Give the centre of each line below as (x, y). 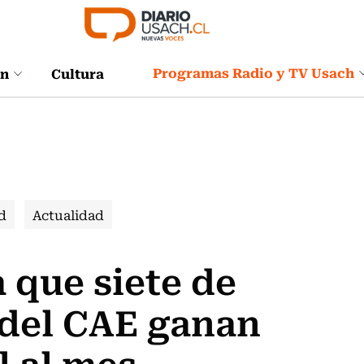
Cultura (78, 73)
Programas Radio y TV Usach (253, 72)
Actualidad (68, 214)
